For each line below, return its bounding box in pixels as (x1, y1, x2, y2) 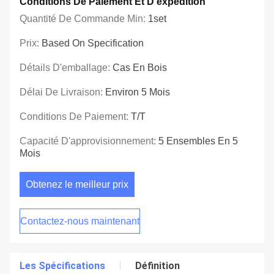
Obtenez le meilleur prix (26, 179, 129, 190)
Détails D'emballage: (20, 62, 113, 73)
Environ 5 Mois (105, 87, 170, 98)
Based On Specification (42, 38, 144, 49)
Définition (135, 260, 180, 272)
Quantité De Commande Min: (20, 13, 148, 24)
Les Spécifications (20, 260, 105, 272)
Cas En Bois (113, 62, 167, 73)
